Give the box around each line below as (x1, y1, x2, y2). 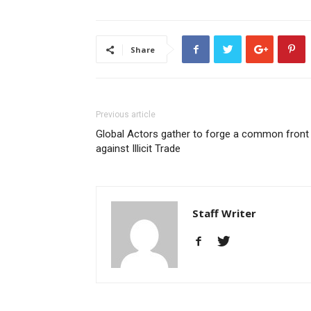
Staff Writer (192, 206, 256, 220)
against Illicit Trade (96, 142, 180, 155)
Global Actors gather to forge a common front (96, 128, 309, 140)
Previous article (96, 110, 155, 119)
